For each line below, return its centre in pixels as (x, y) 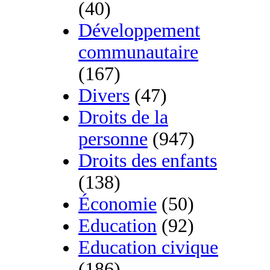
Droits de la (123, 118)
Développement (139, 31)
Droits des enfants (148, 161)
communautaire (138, 52)
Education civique (148, 248)
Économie (118, 204)
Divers (104, 96)
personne (113, 139)
